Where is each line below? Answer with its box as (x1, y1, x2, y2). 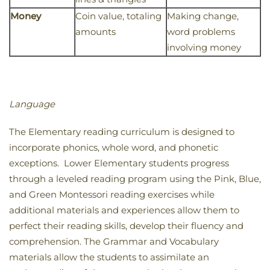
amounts (75, 26, 116, 38)
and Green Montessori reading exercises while (9, 189, 215, 201)
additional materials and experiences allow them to (9, 204, 239, 216)
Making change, (167, 10, 239, 22)
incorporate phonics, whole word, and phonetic (9, 142, 218, 154)
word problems (167, 26, 235, 38)
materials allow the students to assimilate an (9, 251, 209, 263)
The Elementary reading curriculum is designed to (9, 126, 234, 138)
